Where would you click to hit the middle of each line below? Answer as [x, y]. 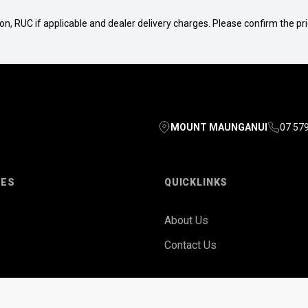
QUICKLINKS [196, 183]
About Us [186, 221]
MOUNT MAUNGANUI [219, 128]
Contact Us [190, 245]
